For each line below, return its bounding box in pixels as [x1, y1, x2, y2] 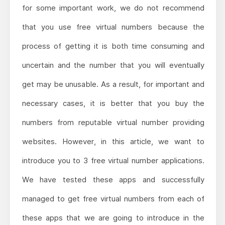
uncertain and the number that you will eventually [22, 60, 204, 70]
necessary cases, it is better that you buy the [22, 98, 204, 108]
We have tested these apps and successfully [22, 174, 204, 184]
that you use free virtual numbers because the [22, 22, 204, 32]
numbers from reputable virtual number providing [22, 117, 204, 127]
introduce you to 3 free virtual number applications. [22, 155, 204, 165]
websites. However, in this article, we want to [22, 136, 204, 146]
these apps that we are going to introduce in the [22, 212, 204, 222]
